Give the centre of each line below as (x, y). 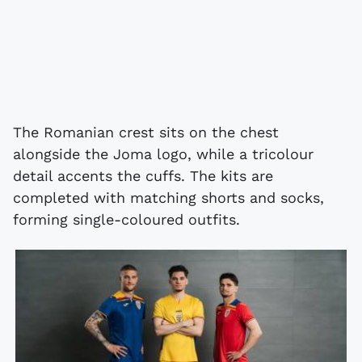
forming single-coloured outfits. (126, 219)
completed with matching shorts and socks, (168, 197)
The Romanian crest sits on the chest (146, 132)
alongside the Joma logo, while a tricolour (163, 154)
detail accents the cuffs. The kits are (143, 175)
